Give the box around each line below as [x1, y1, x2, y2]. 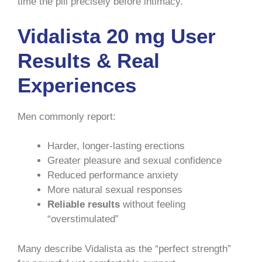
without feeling [120, 199, 185, 211]
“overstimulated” [47, 213, 119, 225]
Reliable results [47, 199, 120, 211]
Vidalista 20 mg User [18, 24, 216, 47]
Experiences [18, 73, 136, 96]
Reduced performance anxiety [47, 170, 178, 181]
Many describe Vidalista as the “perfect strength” [18, 243, 231, 254]
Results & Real [18, 49, 160, 72]
